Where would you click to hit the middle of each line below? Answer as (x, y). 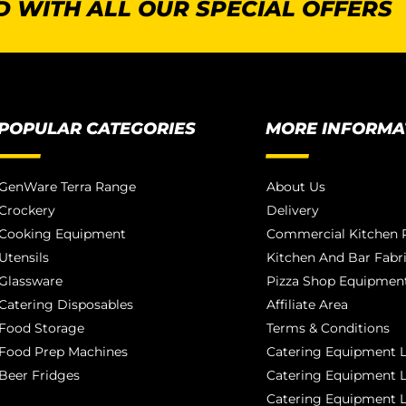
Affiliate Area (307, 304)
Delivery (292, 210)
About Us (295, 186)
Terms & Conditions (328, 328)
